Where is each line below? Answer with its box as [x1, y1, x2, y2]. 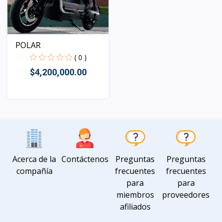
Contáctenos [61, 153, 109, 165]
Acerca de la [12, 153, 56, 165]
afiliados [119, 201, 151, 212]
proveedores [162, 189, 210, 200]
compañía [16, 165, 53, 176]
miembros [116, 189, 154, 200]
